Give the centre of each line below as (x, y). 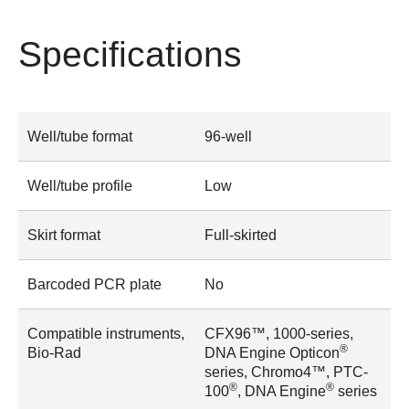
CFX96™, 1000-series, (279, 333)
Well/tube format (80, 136)
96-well (228, 136)
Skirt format (64, 235)
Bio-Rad (54, 352)
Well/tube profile (80, 185)
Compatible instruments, (106, 333)
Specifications (130, 54)
